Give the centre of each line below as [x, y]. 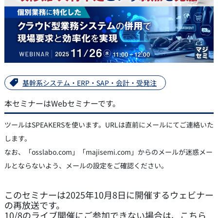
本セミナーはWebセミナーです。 [62, 103]
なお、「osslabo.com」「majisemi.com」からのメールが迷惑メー [108, 152]
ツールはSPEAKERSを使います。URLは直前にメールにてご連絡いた [109, 124]
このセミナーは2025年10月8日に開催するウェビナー [109, 194]
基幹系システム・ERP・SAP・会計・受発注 [89, 82]
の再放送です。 [34, 205]
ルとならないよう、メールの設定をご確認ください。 [86, 165]
